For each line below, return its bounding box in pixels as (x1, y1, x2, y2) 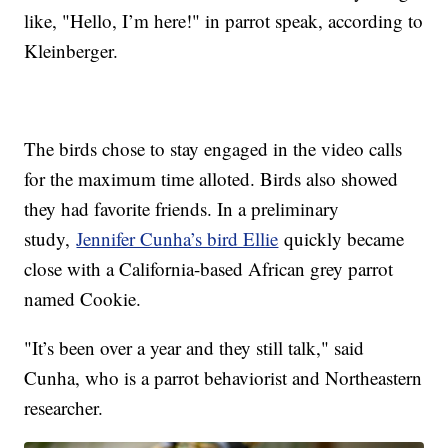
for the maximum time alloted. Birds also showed (24, 166, 399, 192)
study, (24, 226, 77, 252)
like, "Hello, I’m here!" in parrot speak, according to (24, 8, 424, 34)
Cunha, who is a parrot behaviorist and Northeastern (24, 365, 423, 391)
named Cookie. (24, 286, 148, 312)
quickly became (278, 226, 405, 252)
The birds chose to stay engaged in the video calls (24, 136, 403, 162)
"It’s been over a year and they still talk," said (24, 335, 365, 361)
